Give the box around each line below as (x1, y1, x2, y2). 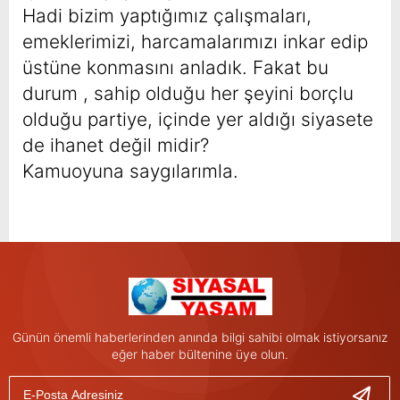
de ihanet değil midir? (22, 134, 209, 157)
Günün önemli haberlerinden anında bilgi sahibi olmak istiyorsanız (12, 329, 387, 346)
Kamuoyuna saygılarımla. (22, 160, 238, 183)
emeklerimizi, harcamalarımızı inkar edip (22, 30, 368, 54)
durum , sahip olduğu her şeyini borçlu (22, 82, 354, 105)
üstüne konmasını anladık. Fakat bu (22, 56, 329, 79)
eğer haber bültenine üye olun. (112, 346, 288, 362)
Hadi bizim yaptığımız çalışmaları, (22, 4, 312, 28)
